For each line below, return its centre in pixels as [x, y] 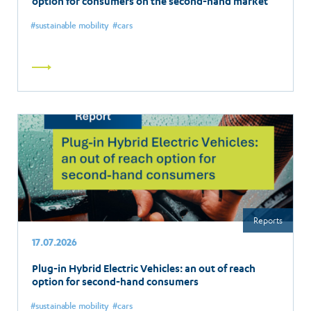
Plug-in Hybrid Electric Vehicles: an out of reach [144, 268]
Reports [268, 220]
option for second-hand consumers [115, 281]
